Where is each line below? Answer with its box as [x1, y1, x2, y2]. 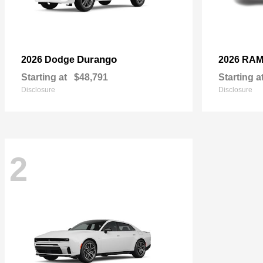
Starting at [21, 72, 67, 82]
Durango [77, 54, 117, 65]
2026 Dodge [21, 55, 77, 65]
